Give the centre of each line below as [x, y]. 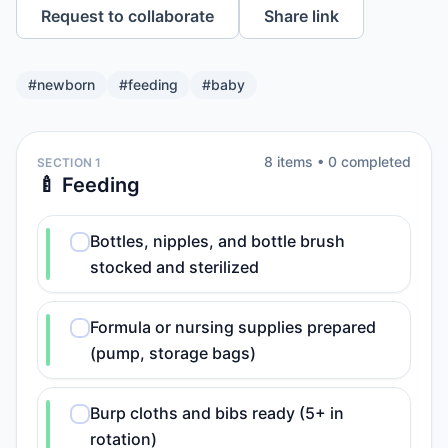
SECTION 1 [69, 162]
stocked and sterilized [174, 267]
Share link [301, 16]
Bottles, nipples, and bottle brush [217, 241]
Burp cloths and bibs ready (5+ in [217, 413]
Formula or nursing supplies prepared [233, 327]
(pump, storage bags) [173, 353]
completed [374, 161]
